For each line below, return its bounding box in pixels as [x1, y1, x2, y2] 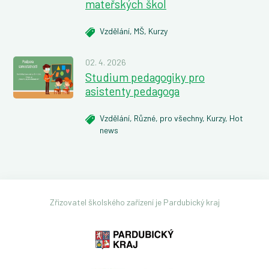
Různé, [134, 112, 160, 123]
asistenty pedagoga [85, 83, 180, 98]
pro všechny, [160, 112, 207, 123]
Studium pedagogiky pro [85, 70, 205, 84]
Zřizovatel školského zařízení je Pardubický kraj [49, 196, 220, 207]
